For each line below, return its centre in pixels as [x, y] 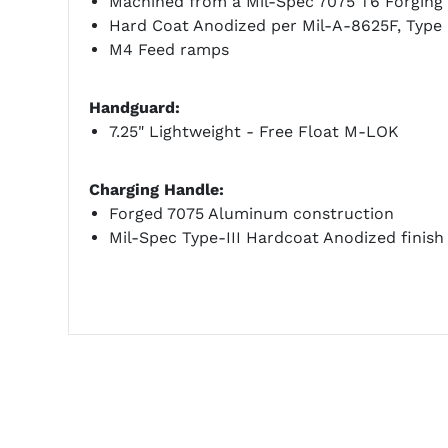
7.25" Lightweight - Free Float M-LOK [253, 132]
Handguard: [134, 108]
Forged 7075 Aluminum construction [251, 214]
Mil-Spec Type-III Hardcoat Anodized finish [276, 238]
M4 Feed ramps [168, 50]
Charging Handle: [156, 190]
